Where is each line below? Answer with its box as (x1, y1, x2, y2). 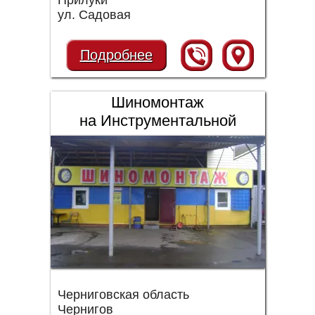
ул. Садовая (57, 8, 131, 22)
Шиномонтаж (111, 94, 204, 111)
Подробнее (79, 47, 153, 63)
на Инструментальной (79, 112, 236, 129)
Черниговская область (57, 288, 189, 302)
